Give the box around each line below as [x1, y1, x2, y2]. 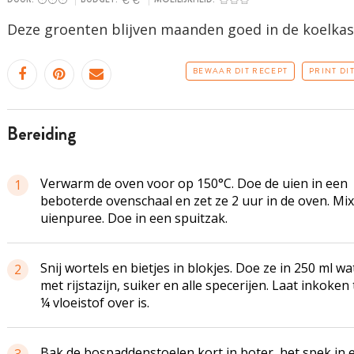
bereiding [17, 121, 77, 147]
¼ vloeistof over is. [40, 294, 149, 311]
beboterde [40, 192, 103, 209]
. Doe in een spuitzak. [101, 209, 228, 227]
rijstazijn [66, 277, 117, 294]
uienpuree [40, 209, 102, 227]
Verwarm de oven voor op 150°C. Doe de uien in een [40, 175, 348, 192]
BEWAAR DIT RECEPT [193, 65, 288, 77]
